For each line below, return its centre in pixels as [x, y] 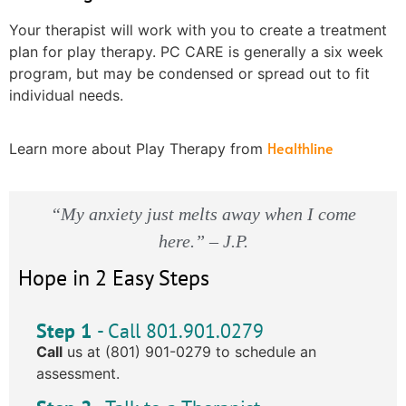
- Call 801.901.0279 [180, 331]
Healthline [300, 148]
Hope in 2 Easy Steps [114, 278]
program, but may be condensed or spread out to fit [189, 74]
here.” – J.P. [203, 241]
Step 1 [67, 331]
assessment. [78, 374]
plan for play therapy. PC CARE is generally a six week [196, 52]
